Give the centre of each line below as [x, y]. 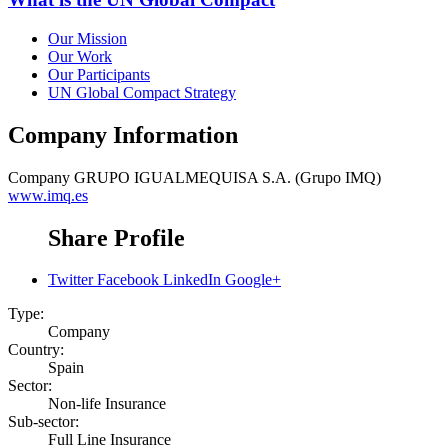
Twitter [70, 280]
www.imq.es [48, 195]
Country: [36, 350]
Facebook [128, 280]
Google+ [253, 280]
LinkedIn [192, 280]
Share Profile [116, 237]
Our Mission [87, 38]
